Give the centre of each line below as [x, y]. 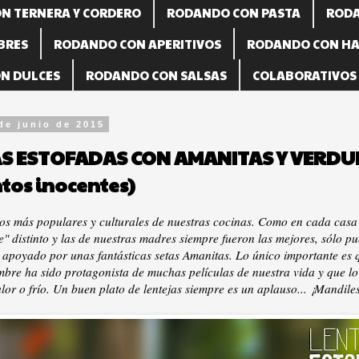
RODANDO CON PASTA [234, 12]
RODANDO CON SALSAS [156, 75]
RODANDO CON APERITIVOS [137, 44]
